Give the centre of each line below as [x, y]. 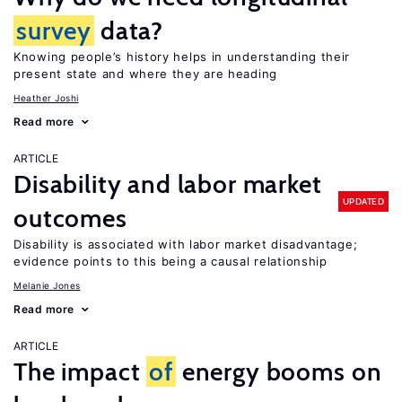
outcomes [70, 218]
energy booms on [279, 371]
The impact [80, 371]
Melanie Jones [47, 285]
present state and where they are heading [145, 74]
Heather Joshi [46, 98]
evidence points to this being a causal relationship [170, 261]
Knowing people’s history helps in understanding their [182, 57]
